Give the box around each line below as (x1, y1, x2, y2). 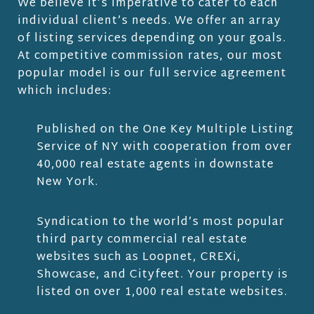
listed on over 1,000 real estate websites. (36, 282, 287, 303)
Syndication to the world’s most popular (36, 212, 285, 233)
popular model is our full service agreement (18, 64, 287, 85)
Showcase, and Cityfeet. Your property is (36, 265, 288, 286)
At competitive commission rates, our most (18, 46, 282, 67)
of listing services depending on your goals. (18, 29, 286, 50)
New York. (36, 172, 98, 193)
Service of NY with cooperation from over (36, 137, 292, 158)
